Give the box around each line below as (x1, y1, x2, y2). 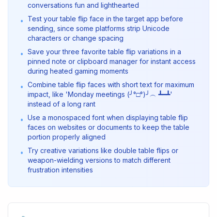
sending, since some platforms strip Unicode (28, 24, 170, 32)
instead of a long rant (28, 100, 95, 108)
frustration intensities (28, 166, 93, 174)
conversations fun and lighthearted (28, 1, 139, 9)
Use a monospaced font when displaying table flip (28, 113, 188, 122)
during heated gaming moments (28, 67, 128, 75)
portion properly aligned (28, 133, 106, 141)
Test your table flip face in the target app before (28, 15, 183, 23)
